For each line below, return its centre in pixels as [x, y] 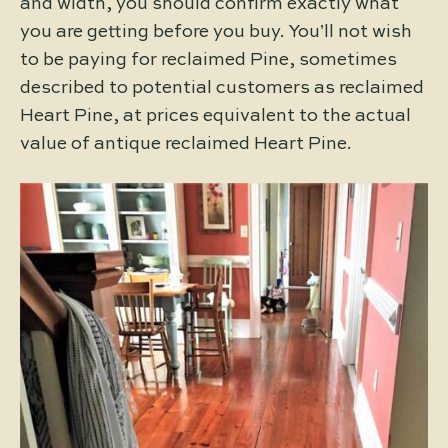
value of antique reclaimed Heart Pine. [186, 143]
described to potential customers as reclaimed [222, 87]
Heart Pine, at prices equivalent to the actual [215, 115]
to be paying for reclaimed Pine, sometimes [208, 59]
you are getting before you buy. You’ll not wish [216, 31]
